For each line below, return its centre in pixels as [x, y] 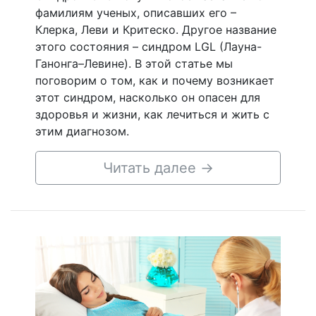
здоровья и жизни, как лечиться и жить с [152, 115]
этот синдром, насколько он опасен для [148, 98]
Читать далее [151, 168]
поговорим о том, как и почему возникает [155, 81]
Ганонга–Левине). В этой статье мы [134, 64]
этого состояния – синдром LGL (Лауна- [148, 47]
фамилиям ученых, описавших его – [136, 13]
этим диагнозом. [82, 132]
